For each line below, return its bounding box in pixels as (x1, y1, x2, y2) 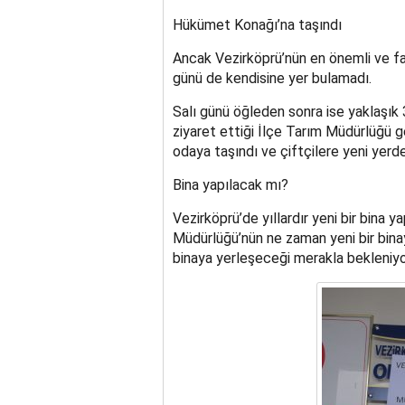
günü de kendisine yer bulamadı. (172, 70, 372, 88)
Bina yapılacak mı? (172, 176, 288, 194)
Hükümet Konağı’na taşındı (172, 16, 342, 34)
